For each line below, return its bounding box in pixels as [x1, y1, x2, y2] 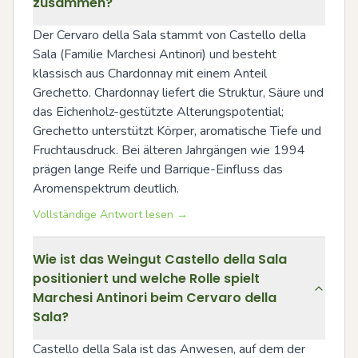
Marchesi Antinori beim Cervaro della [33, 288, 276, 307]
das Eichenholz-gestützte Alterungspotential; [33, 102, 284, 121]
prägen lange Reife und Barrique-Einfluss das [33, 160, 283, 178]
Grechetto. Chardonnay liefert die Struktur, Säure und [33, 83, 324, 101]
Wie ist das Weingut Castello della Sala [33, 249, 287, 268]
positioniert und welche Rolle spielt [33, 268, 260, 288]
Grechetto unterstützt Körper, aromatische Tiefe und [33, 121, 321, 140]
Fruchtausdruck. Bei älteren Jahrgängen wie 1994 [33, 141, 305, 159]
